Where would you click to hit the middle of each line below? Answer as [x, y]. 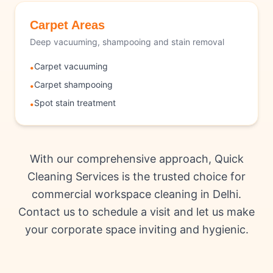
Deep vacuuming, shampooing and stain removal [127, 42]
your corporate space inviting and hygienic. [136, 230]
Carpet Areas [67, 25]
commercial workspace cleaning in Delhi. [136, 194]
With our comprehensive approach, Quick [136, 159]
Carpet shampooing [73, 85]
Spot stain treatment [75, 103]
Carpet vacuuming [71, 66]
